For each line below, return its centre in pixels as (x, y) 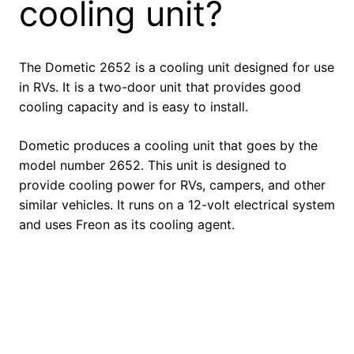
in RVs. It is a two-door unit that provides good (160, 87)
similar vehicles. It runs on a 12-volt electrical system (177, 205)
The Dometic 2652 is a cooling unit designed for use (177, 68)
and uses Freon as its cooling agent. (127, 225)
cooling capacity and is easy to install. (134, 107)
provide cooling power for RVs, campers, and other (172, 185)
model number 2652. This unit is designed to (153, 166)
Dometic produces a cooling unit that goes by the (168, 146)
